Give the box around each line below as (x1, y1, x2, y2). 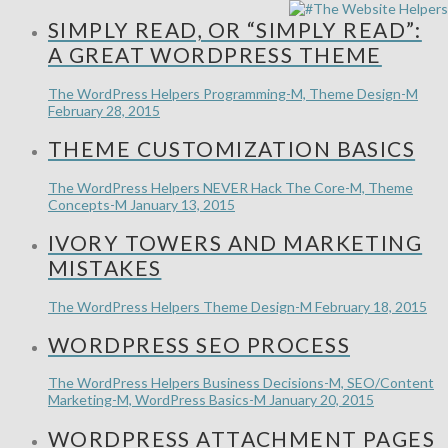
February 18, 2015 (315, 297, 427, 315)
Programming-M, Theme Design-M (203, 84, 418, 102)
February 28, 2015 (48, 101, 160, 119)
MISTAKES (48, 255, 162, 281)
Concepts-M (48, 195, 127, 213)
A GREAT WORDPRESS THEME (48, 42, 382, 68)
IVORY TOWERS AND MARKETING (48, 230, 423, 256)
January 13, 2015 (130, 195, 235, 213)
